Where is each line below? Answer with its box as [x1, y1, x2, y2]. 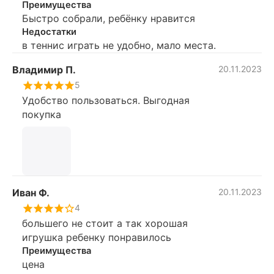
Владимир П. [12, 63, 76, 76]
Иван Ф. [12, 186, 50, 199]
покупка [22, 108, 61, 120]
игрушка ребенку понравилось [22, 231, 171, 243]
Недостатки [22, 26, 76, 37]
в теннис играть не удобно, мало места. [22, 39, 216, 51]
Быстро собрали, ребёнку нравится [22, 12, 195, 24]
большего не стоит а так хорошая [22, 217, 188, 229]
